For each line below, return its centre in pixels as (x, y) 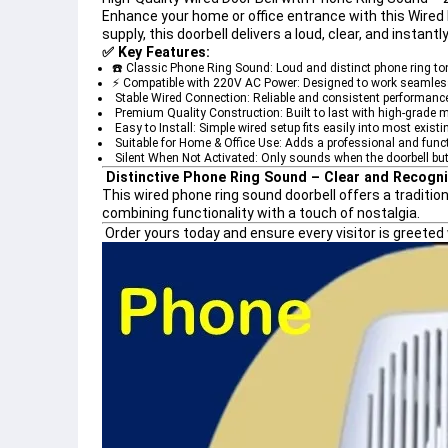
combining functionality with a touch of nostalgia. (261, 213)
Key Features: (164, 52)
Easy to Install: (155, 128)
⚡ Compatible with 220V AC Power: (206, 83)
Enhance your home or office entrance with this (255, 16)
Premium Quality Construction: (199, 113)
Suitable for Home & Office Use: (198, 143)
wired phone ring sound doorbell (235, 195)
